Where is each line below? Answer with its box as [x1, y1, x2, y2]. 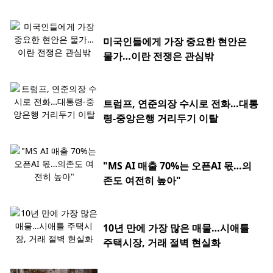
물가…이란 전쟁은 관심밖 [103, 49, 214, 63]
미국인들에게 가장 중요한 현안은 [103, 35, 247, 49]
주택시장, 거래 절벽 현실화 [103, 236, 221, 250]
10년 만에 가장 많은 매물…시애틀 [103, 221, 249, 235]
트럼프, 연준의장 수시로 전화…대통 [103, 97, 258, 111]
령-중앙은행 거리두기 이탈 [103, 112, 218, 126]
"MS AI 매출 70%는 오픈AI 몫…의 [103, 159, 252, 173]
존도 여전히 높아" [103, 174, 181, 188]
